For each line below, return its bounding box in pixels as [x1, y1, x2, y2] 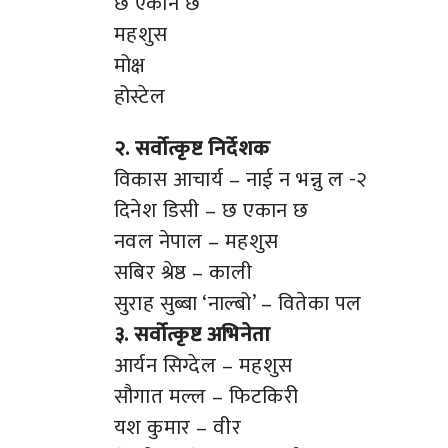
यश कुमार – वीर [114, 409, 242, 445]
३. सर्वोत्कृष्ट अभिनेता [114, 316, 271, 352]
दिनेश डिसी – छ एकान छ [114, 192, 309, 228]
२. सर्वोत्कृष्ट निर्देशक [114, 130, 271, 166]
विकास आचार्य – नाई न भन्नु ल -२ [114, 161, 368, 197]
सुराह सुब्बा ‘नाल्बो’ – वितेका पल [114, 285, 362, 321]
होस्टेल [114, 78, 166, 114]
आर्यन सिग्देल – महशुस [114, 347, 293, 383]
